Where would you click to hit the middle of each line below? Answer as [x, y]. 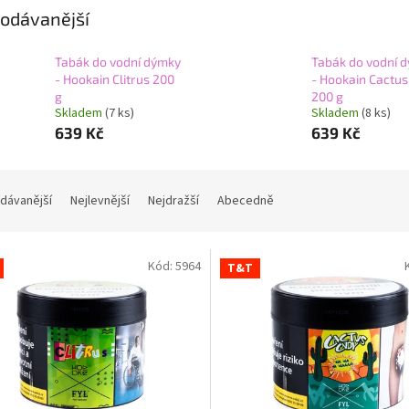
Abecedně [246, 201]
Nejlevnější [100, 201]
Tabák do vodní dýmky [118, 62]
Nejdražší [173, 201]
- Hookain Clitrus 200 [115, 79]
